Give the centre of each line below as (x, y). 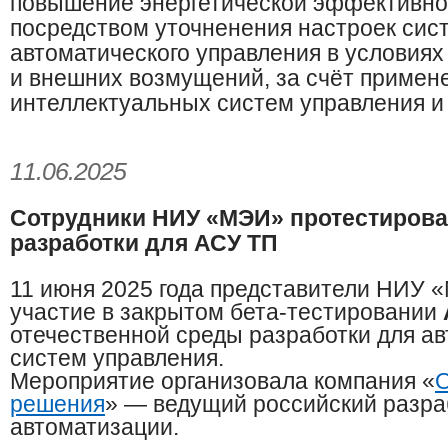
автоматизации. (100, 427)
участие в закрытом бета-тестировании (226, 312)
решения (57, 404)
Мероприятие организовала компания (216, 381)
